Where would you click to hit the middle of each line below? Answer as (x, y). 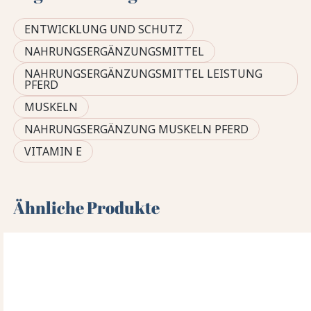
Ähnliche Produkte (87, 207)
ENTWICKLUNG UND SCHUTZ (104, 29)
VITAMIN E (53, 151)
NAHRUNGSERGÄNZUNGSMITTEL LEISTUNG (144, 73)
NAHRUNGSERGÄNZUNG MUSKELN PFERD (137, 129)
